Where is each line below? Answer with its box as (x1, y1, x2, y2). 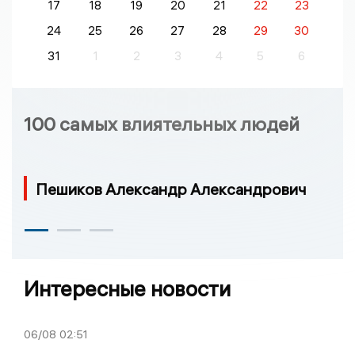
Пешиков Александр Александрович (36, 179, 307, 200)
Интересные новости (24, 276, 231, 303)
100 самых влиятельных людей (24, 112, 300, 136)
